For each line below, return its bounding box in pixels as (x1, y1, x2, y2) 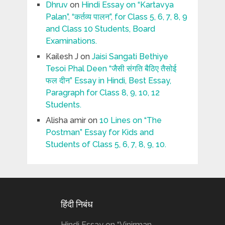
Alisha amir (45, 116, 86, 126)
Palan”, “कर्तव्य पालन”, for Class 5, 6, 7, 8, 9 (45, 12, 187, 22)
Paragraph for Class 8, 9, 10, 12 (45, 88, 160, 98)
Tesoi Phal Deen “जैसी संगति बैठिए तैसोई (45, 64, 176, 74)
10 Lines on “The (99, 116, 162, 126)
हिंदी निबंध (60, 198, 93, 210)
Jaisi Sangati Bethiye (91, 52, 168, 62)
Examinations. (45, 36, 97, 46)
